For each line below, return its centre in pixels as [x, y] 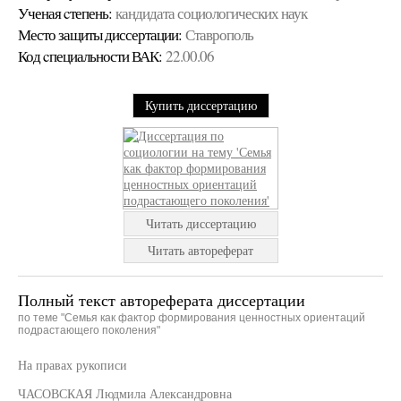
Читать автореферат [200, 250]
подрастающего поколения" [89, 330]
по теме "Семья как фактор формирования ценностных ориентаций [192, 318]
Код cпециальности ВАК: [90, 56]
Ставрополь [219, 34]
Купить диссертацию [200, 105]
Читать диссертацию [200, 223]
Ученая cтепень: [65, 13]
